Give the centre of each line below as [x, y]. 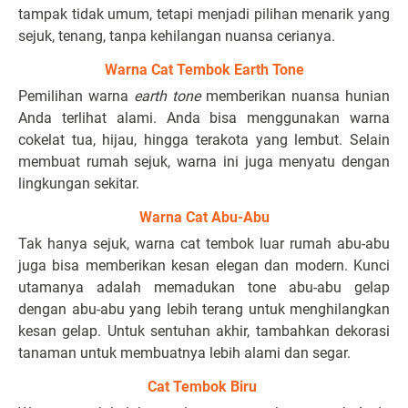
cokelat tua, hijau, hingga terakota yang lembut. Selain [204, 140]
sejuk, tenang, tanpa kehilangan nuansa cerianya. [178, 36]
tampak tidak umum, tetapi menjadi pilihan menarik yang [204, 14]
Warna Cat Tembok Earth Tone [204, 70]
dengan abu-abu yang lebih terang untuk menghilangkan [204, 309]
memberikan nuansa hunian [295, 96]
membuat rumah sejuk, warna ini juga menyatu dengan [204, 162]
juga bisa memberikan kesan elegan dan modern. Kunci [204, 265]
